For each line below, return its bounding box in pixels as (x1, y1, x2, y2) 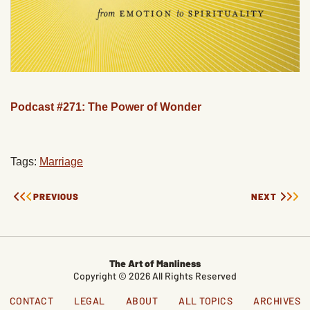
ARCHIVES (253, 294, 301, 307)
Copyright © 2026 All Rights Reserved (73, 269, 237, 282)
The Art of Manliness (109, 257, 201, 269)
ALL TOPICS (179, 294, 233, 307)
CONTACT (9, 294, 54, 307)
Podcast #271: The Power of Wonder (10, 101, 201, 113)
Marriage (39, 155, 83, 167)
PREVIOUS (33, 190, 79, 202)
